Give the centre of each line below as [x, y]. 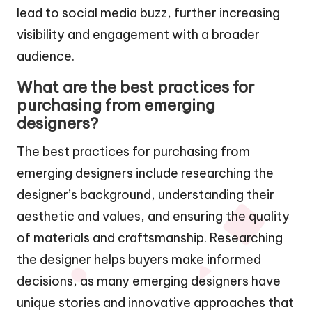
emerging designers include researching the [145, 173]
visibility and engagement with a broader [138, 34]
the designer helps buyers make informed [139, 259]
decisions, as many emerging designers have [149, 281]
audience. [46, 56]
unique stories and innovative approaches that [155, 302]
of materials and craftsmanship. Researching [150, 237]
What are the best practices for [135, 87]
